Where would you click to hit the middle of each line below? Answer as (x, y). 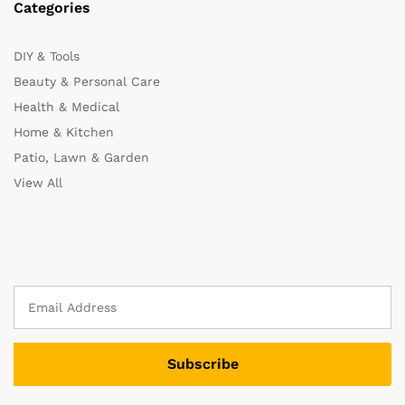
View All (38, 183)
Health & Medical (66, 107)
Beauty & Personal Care (87, 82)
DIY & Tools (47, 57)
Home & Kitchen (64, 132)
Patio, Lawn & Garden (81, 158)
